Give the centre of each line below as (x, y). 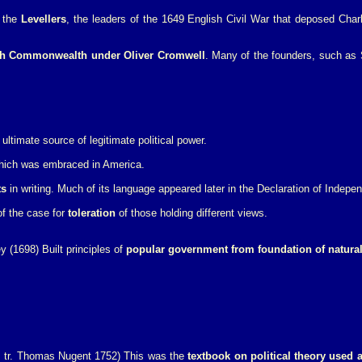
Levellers (43, 19)
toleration (92, 213)
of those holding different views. (192, 213)
